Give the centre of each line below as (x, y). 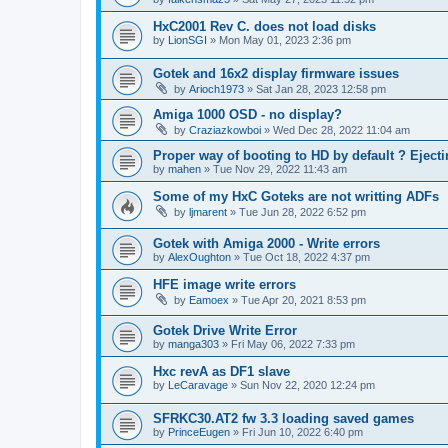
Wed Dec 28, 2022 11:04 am (341, 130)
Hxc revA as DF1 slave (221, 372)
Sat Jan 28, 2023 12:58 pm (321, 89)
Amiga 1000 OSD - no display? (247, 115)
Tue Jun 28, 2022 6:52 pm (302, 212)
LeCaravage (198, 385)
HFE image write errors (224, 284)
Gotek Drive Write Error (225, 331)
